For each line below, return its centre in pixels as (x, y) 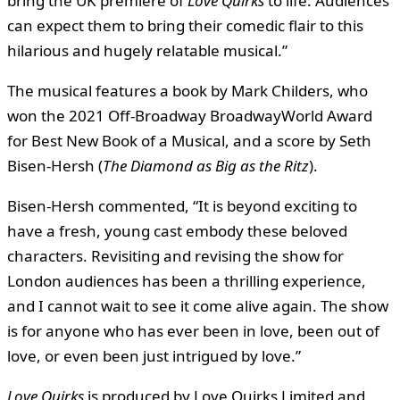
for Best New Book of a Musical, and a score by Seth (189, 140)
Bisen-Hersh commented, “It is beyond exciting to (182, 205)
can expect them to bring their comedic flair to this (185, 25)
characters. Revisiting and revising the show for (175, 255)
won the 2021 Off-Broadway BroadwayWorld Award (190, 115)
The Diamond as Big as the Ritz (206, 165)
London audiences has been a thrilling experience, (187, 280)
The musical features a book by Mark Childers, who (187, 90)
